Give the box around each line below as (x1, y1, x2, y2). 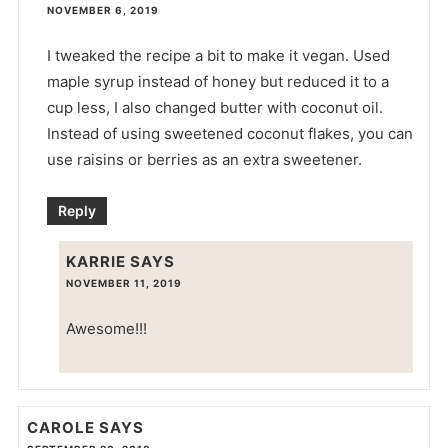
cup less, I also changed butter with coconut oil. (46, 98, 383, 118)
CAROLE (26, 418, 95, 438)
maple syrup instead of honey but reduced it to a (46, 72, 389, 92)
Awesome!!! (66, 318, 147, 338)
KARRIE (66, 251, 126, 271)
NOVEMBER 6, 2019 (46, 4, 159, 17)
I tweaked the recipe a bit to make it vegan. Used (46, 46, 390, 66)
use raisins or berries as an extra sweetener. (46, 150, 362, 170)
